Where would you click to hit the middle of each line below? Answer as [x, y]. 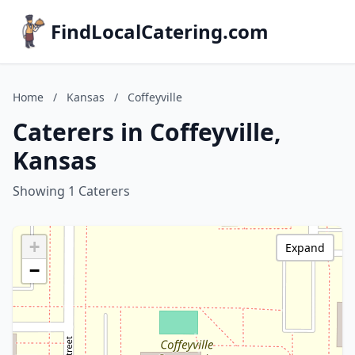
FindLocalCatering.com [160, 31]
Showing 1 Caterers [71, 191]
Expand [305, 248]
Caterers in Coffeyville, [147, 132]
